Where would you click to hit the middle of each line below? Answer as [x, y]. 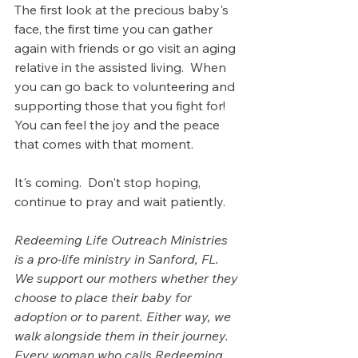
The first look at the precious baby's [123, 10]
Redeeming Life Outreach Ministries [123, 240]
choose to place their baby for [105, 297]
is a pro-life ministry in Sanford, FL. [118, 259]
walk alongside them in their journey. [125, 336]
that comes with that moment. [104, 144]
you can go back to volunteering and [126, 86]
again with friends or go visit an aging [127, 48]
